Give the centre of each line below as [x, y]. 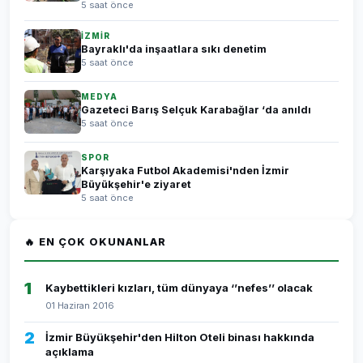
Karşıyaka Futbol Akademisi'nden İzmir [185, 171]
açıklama [70, 352]
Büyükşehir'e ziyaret [136, 184]
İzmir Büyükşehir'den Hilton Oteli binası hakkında [180, 337]
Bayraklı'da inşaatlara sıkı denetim [174, 49]
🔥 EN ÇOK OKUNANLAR [95, 242]
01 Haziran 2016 [80, 305]
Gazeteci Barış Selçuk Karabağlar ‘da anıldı [196, 110]
